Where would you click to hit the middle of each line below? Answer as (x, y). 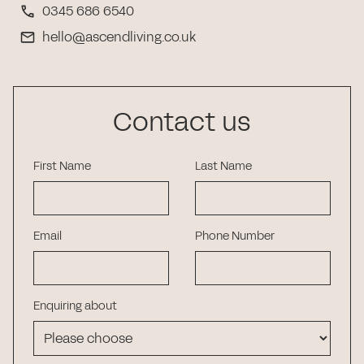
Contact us (182, 122)
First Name (62, 166)
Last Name (223, 166)
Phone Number (235, 236)
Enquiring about (75, 305)
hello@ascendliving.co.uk (119, 37)
